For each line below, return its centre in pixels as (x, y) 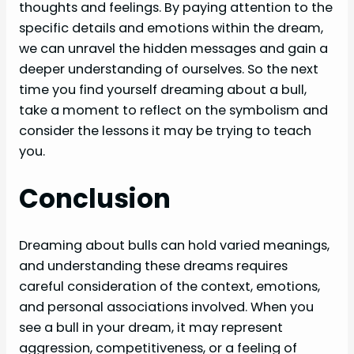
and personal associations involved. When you (166, 307)
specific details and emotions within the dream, (171, 28)
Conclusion (95, 199)
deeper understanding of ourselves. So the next (169, 69)
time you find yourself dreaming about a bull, (163, 89)
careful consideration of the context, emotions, (169, 287)
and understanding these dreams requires (153, 266)
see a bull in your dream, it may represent (151, 328)
